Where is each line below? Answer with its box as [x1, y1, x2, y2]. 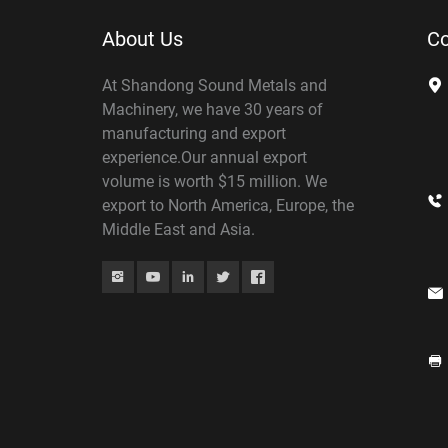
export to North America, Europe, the [102, 194, 354, 216]
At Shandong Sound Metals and [102, 74, 327, 96]
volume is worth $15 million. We [102, 170, 327, 192]
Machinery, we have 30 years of [102, 98, 323, 120]
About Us [102, 25, 183, 52]
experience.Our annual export [102, 146, 307, 168]
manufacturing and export [102, 122, 286, 144]
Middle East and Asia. [102, 218, 255, 240]
